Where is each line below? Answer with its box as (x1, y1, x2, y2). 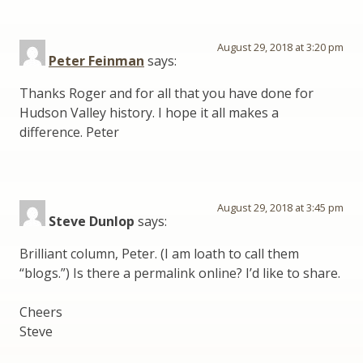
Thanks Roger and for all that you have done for (19, 84, 314, 103)
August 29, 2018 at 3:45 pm (217, 200, 344, 216)
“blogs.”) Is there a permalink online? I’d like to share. (19, 264, 340, 283)
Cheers (19, 303, 62, 322)
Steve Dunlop (49, 212, 135, 231)
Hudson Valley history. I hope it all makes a (19, 104, 279, 122)
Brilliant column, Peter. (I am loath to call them (19, 245, 299, 263)
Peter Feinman (49, 52, 144, 70)
